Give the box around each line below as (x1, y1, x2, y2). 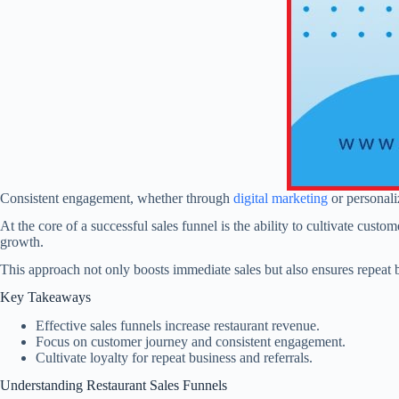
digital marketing (233, 191, 328, 207)
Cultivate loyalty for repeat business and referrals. (36, 350, 313, 366)
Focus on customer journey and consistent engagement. (36, 334, 346, 350)
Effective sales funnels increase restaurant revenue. (36, 318, 320, 334)
